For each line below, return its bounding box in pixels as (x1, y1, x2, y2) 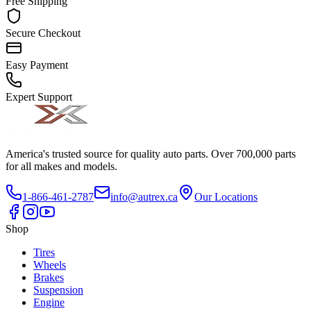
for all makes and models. (6, 160, 117, 173)
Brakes (33, 271, 64, 284)
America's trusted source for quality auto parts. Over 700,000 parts (6, 148, 296, 160)
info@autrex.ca (110, 191, 178, 203)
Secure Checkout (6, 27, 81, 40)
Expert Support (6, 91, 72, 103)
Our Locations (194, 191, 258, 203)
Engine (33, 296, 65, 309)
